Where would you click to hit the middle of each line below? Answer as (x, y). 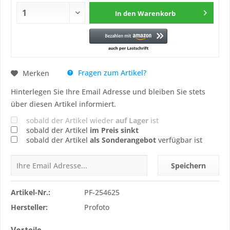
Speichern (188, 166)
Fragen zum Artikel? (111, 73)
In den (126, 13)
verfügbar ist (179, 140)
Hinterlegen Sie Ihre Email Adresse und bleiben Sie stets (108, 92)
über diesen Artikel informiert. (63, 104)
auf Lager (132, 120)
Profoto (97, 207)
